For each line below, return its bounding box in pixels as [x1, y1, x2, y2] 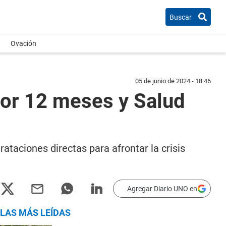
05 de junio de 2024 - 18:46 [135, 77, 211, 85]
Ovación [11, 39, 36, 47]
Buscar [169, 13, 192, 21]
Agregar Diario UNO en [127, 185, 197, 193]
